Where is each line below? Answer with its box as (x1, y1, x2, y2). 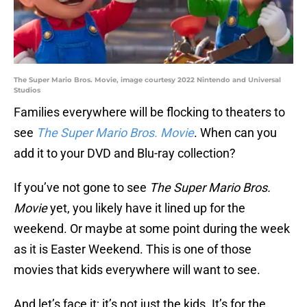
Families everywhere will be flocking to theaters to (14, 105, 285, 120)
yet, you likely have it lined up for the (47, 201, 245, 216)
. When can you (194, 125, 277, 140)
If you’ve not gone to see (14, 180, 149, 195)
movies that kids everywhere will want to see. (14, 262, 260, 278)
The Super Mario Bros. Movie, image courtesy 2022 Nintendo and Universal (14, 75, 281, 85)
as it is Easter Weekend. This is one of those (14, 242, 251, 257)
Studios (14, 86, 40, 95)
